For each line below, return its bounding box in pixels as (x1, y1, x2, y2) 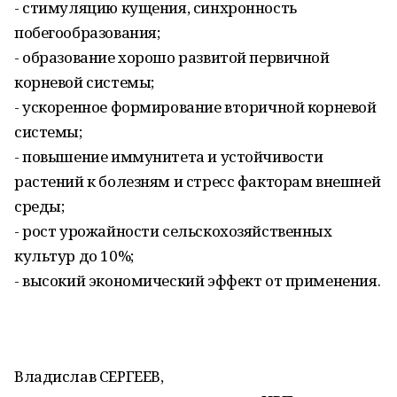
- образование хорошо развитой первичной (14, 47, 330, 67)
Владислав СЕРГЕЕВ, (14, 366, 164, 386)
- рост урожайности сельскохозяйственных (14, 221, 332, 241)
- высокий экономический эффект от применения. (14, 270, 381, 291)
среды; (14, 196, 65, 216)
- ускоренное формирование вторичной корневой (14, 97, 377, 117)
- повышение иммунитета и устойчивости (14, 146, 323, 167)
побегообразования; (14, 22, 160, 43)
